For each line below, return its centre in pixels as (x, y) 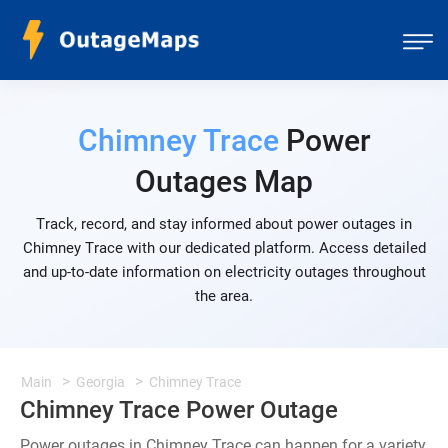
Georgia (100, 382)
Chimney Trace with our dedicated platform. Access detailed (224, 248)
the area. (224, 296)
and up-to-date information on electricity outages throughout (224, 272)
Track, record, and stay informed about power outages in (224, 224)
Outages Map (224, 181)
